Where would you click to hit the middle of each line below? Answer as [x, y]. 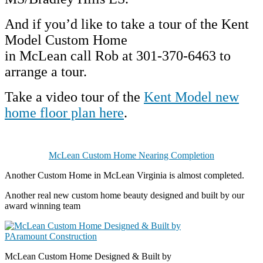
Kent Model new [191, 97]
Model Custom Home [66, 40]
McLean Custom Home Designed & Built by [88, 256]
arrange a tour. [46, 71]
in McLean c [41, 55]
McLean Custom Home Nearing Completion [131, 155]
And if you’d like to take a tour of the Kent [127, 24]
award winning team [43, 205]
